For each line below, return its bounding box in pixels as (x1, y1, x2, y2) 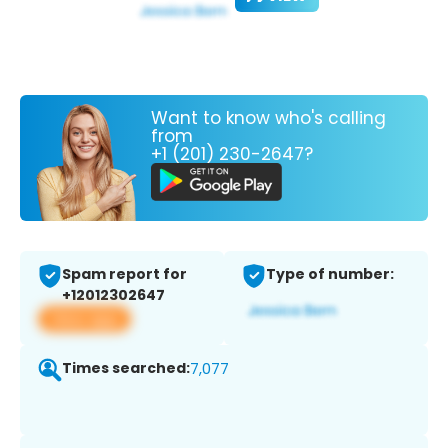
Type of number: (266, 264, 394, 285)
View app (50, 308, 119, 330)
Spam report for (62, 264, 187, 285)
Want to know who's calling (151, 105, 386, 130)
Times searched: (62, 358, 190, 379)
